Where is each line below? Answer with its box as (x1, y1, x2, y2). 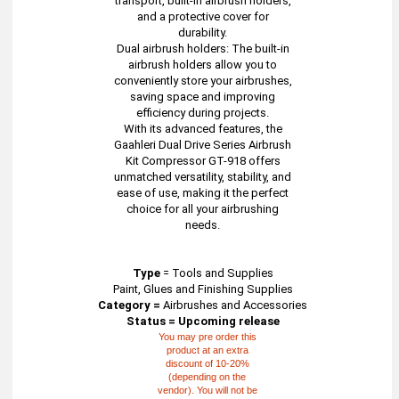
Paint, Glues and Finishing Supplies (112, 282, 293, 296)
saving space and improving (130, 90, 276, 103)
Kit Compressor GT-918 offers (125, 154, 281, 167)
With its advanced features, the (123, 122, 282, 135)
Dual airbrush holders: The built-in (116, 42, 289, 55)
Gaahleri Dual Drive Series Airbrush (114, 138, 292, 151)
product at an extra (166, 345, 248, 355)
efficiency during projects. (136, 106, 270, 119)
